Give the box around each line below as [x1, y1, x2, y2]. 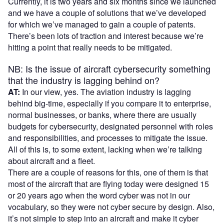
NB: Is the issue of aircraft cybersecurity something [8, 61, 210, 75]
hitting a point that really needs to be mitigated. [8, 41, 174, 53]
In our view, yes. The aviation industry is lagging [22, 85, 191, 97]
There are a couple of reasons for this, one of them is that [8, 166, 208, 178]
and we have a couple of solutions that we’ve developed [8, 6, 206, 18]
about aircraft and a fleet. [8, 154, 97, 166]
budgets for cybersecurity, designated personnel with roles [8, 120, 213, 132]
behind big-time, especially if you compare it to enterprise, [8, 97, 211, 109]
